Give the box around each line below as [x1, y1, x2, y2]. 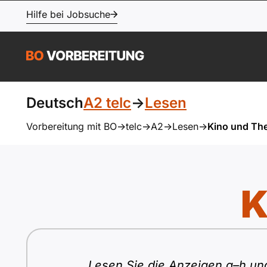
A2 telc [83, 94, 131, 111]
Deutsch [26, 94, 83, 111]
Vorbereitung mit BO [26, 120, 117, 132]
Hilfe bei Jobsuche [26, 8, 110, 20]
